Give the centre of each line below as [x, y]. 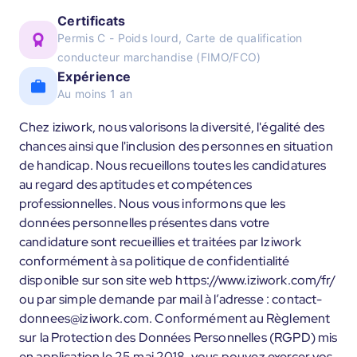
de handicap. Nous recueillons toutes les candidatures [173, 165]
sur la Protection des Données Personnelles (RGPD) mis [178, 337]
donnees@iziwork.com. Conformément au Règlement [175, 318]
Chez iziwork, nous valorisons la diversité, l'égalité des [172, 127]
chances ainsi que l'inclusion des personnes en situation [176, 146]
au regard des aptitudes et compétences [136, 184]
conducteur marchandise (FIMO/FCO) [159, 57]
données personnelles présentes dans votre [145, 223]
